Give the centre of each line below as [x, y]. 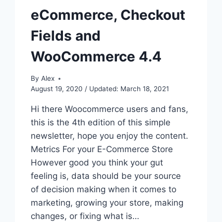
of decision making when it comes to [104, 190]
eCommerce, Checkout [108, 15]
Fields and [66, 35]
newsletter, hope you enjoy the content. [110, 136]
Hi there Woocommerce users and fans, [110, 109]
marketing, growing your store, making [107, 203]
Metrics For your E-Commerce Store [102, 149]
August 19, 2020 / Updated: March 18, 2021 [100, 89]
